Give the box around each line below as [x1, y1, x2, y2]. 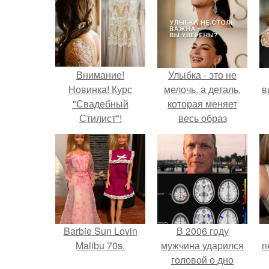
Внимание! [76, 67, 124, 82]
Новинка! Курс [68, 82, 132, 96]
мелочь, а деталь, [164, 82, 241, 96]
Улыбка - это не [168, 67, 237, 82]
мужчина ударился [161, 238, 244, 252]
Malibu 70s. [76, 238, 125, 252]
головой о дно [171, 252, 234, 267]
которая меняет [168, 96, 237, 110]
